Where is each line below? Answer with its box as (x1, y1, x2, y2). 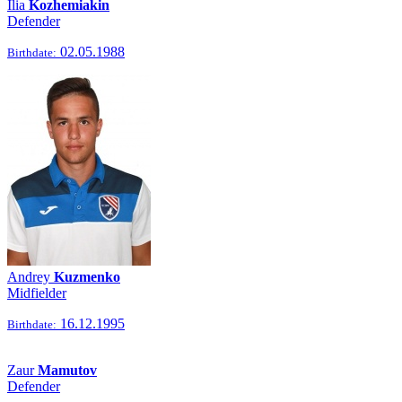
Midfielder (7, 285, 66, 301)
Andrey (7, 269, 54, 284)
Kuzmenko (54, 269, 120, 284)
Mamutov (38, 363, 97, 378)
